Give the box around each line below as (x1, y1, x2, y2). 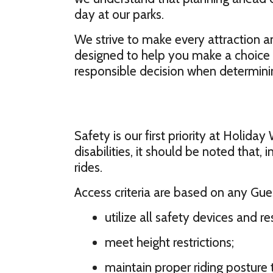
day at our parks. (74, 7, 164, 22)
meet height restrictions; (105, 235, 234, 250)
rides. (74, 160, 102, 175)
